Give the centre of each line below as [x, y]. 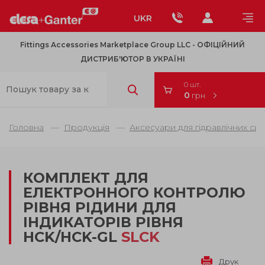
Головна [26, 127]
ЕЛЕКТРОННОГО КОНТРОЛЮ [134, 192]
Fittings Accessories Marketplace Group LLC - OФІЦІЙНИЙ [132, 44]
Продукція [87, 127]
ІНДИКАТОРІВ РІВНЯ [103, 222]
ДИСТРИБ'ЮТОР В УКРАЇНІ [132, 59]
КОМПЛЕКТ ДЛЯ [86, 177]
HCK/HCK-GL [72, 237]
